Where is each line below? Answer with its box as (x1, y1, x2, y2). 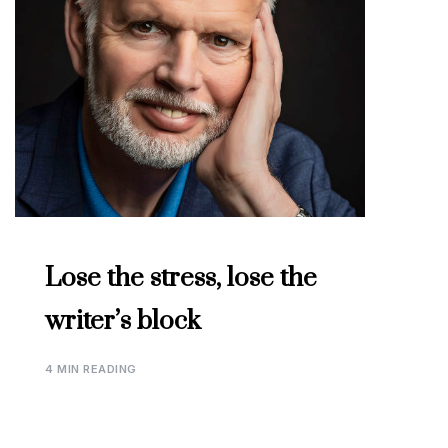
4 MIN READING (45, 362, 137, 377)
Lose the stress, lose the (45, 262, 317, 296)
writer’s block (45, 305, 201, 339)
